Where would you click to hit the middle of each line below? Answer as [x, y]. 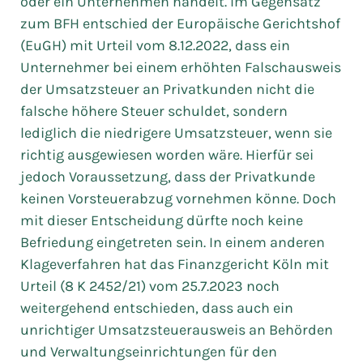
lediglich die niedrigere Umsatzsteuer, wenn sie [176, 133]
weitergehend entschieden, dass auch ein [157, 308]
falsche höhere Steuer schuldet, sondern [154, 111]
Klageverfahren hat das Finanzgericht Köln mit [175, 264]
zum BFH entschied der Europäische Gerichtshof [180, 23]
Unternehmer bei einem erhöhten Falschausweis [181, 67]
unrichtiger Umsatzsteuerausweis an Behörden [177, 330]
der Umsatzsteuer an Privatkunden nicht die [167, 89]
